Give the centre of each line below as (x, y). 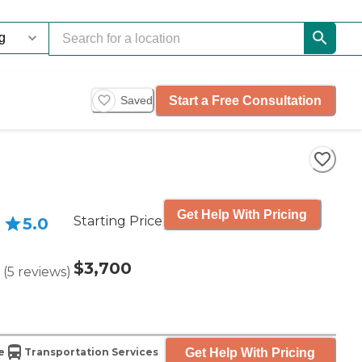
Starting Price (118, 221)
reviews (42, 272)
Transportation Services (91, 352)
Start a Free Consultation (245, 100)
